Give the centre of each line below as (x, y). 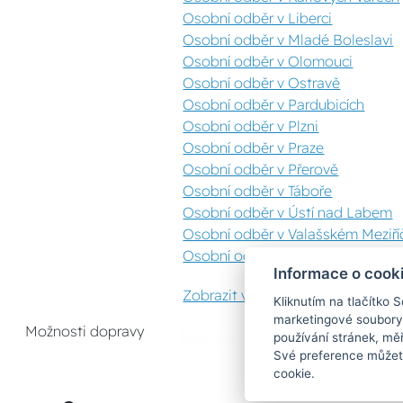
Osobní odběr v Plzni (251, 126)
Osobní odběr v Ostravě (262, 83)
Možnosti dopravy (85, 331)
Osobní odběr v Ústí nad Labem (288, 212)
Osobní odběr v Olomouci (268, 61)
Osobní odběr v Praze (254, 148)
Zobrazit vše (224, 295)
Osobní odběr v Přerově (261, 169)
